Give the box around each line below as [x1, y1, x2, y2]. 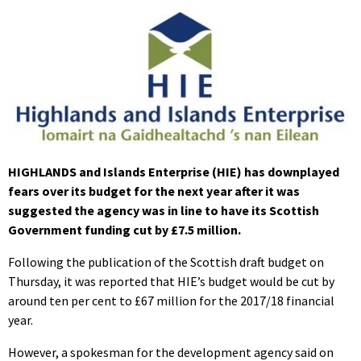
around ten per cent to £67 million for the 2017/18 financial [8, 292, 334, 309]
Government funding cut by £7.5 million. [8, 221, 241, 238]
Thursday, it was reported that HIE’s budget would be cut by [8, 272, 334, 289]
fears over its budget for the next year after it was [8, 182, 300, 199]
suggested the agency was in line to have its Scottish [8, 201, 319, 218]
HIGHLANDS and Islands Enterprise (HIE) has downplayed [8, 163, 339, 180]
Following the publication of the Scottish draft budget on [8, 253, 324, 270]
